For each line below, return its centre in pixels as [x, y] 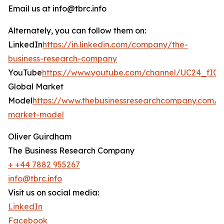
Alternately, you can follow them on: [77, 31]
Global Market [36, 87]
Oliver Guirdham [40, 137]
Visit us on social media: [53, 193]
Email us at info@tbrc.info [57, 9]
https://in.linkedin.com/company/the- [115, 45]
